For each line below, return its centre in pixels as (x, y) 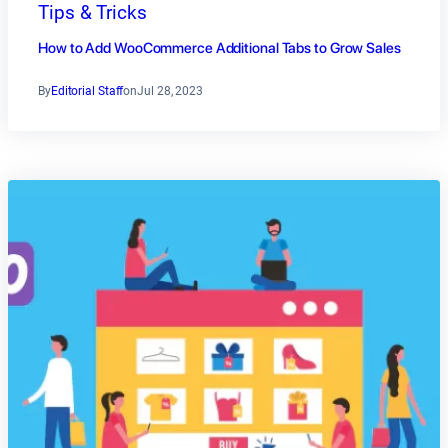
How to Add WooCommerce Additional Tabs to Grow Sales (219, 47)
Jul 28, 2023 (170, 90)
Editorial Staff (87, 90)
